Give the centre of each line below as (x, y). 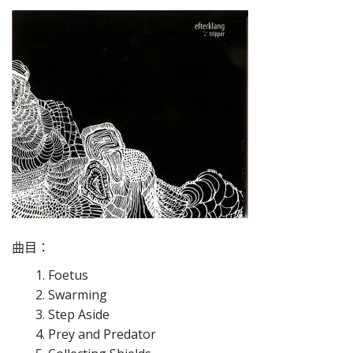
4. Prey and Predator (96, 334)
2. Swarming (71, 295)
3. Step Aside (72, 314)
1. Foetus (62, 275)
